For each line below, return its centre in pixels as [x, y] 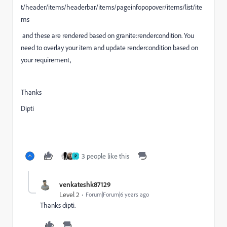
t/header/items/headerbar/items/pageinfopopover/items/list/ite [111, 7]
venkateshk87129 [85, 184]
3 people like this [105, 156]
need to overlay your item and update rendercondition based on [109, 48]
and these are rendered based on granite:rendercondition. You [107, 35]
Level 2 [69, 195]
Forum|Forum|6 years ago [117, 194]
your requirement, [46, 60]
